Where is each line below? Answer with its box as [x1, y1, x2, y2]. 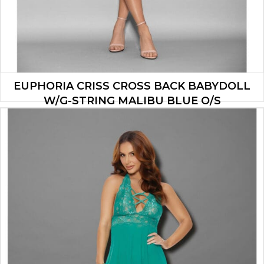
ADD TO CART [100, 145, 164, 157]
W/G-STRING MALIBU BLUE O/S [43, 94, 221, 107]
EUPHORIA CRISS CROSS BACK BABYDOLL [14, 79, 250, 93]
